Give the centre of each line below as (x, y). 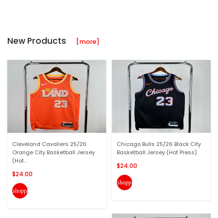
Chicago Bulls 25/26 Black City (159, 144)
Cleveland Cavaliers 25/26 (49, 144)
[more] (88, 42)
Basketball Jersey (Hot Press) (157, 152)
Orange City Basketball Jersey (54, 152)
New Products (42, 41)
